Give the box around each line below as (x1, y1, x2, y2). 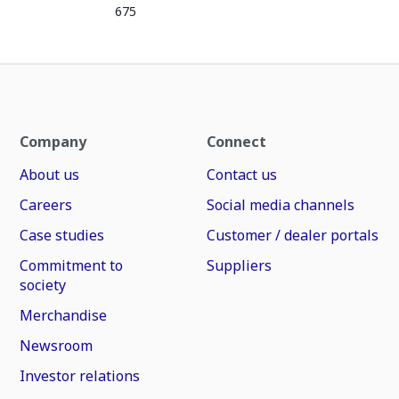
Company (20, 132, 87, 151)
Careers (20, 195, 73, 215)
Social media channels (206, 195, 354, 215)
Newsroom (20, 336, 94, 355)
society (20, 275, 67, 295)
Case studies (20, 225, 105, 245)
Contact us (206, 165, 277, 184)
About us (20, 165, 80, 184)
